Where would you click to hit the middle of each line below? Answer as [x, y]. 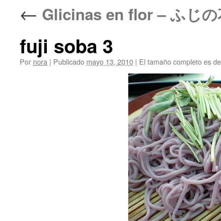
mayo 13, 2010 [110, 61]
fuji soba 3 [66, 46]
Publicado [69, 61]
